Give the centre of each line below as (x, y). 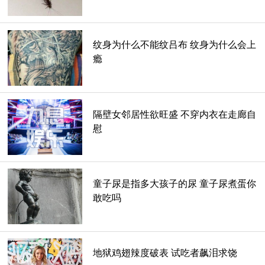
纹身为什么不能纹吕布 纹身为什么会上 (174, 45)
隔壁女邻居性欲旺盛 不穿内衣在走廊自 (174, 114)
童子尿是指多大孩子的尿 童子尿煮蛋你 (174, 183)
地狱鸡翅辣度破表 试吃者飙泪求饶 (165, 253)
